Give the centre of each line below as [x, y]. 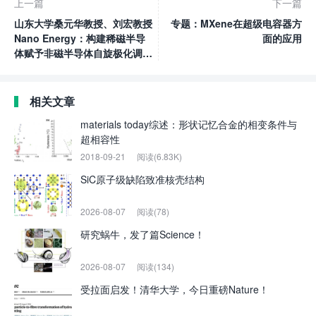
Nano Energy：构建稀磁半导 [80, 38]
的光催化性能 [44, 67]
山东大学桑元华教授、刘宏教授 [83, 23]
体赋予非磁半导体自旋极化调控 [83, 53]
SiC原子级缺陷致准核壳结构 [142, 179]
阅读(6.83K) [159, 156]
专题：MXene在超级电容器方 [236, 23]
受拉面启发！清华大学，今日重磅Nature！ [175, 289]
